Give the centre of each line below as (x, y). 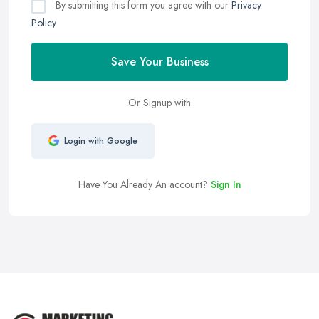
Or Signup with (159, 102)
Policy (44, 22)
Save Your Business (159, 61)
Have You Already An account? (144, 184)
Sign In (226, 184)
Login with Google (100, 141)
